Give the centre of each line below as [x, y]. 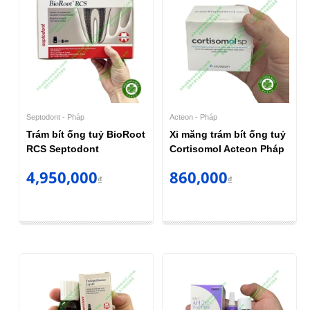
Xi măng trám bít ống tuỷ [228, 135]
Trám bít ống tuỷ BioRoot [85, 135]
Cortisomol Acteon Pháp [227, 149]
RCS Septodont [62, 149]
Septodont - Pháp [55, 117]
